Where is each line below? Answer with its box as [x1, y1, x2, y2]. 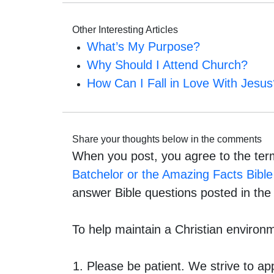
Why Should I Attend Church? [87, 57, 248, 72]
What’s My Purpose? [87, 39, 200, 53]
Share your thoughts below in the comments [72, 133, 262, 144]
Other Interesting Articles [72, 24, 178, 35]
